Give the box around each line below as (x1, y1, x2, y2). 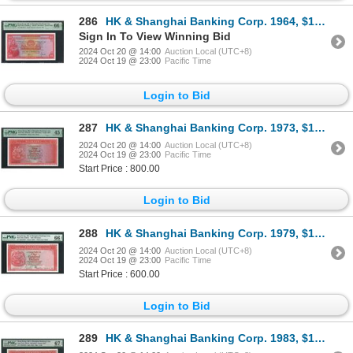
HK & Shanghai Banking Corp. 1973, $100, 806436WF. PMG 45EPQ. (106, 121, 314, 135)
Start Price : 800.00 (79, 163, 160, 175)
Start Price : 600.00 (79, 268, 160, 280)
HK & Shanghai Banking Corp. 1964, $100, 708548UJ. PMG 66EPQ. (106, 14, 314, 28)
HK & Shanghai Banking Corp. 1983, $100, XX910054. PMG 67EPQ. (106, 332, 314, 345)
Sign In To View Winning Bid (79, 29, 231, 43)
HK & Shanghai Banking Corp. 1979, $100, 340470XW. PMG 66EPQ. (106, 226, 314, 240)
